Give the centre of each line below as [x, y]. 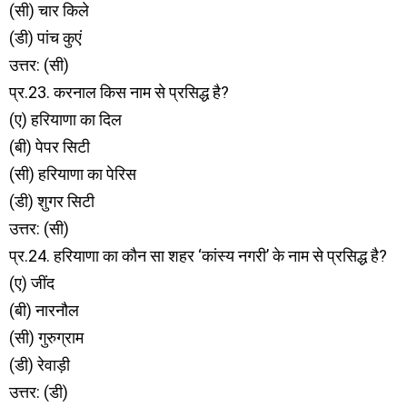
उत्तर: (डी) [39, 392]
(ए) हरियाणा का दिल [65, 119]
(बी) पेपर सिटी [50, 147]
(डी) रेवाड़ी [40, 365]
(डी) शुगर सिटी [52, 201]
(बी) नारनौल [44, 310]
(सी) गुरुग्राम [46, 338]
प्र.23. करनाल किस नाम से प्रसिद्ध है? [119, 92]
